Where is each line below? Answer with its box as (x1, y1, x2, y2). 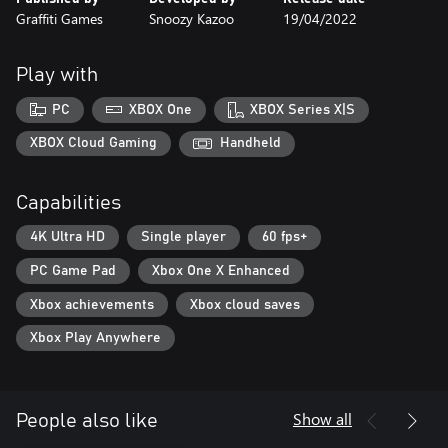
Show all (293, 408, 352, 430)
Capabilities (16, 192, 121, 213)
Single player (141, 230, 226, 245)
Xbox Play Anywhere (30, 331, 161, 346)
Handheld (220, 136, 281, 151)
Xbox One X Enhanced (152, 264, 290, 279)
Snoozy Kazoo (149, 9, 235, 28)
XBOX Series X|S (250, 102, 356, 117)
